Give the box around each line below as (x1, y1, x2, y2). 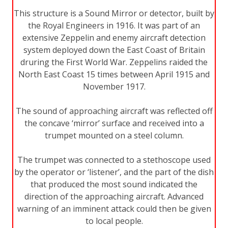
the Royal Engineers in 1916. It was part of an (28, 19, 200, 31)
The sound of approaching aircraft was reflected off (15, 105, 213, 117)
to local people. (85, 215, 143, 226)
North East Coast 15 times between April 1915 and (18, 68, 210, 80)
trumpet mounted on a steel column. (44, 129, 184, 141)
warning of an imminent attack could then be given (17, 203, 211, 214)
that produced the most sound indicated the (31, 178, 197, 190)
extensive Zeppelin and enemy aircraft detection (22, 32, 206, 43)
